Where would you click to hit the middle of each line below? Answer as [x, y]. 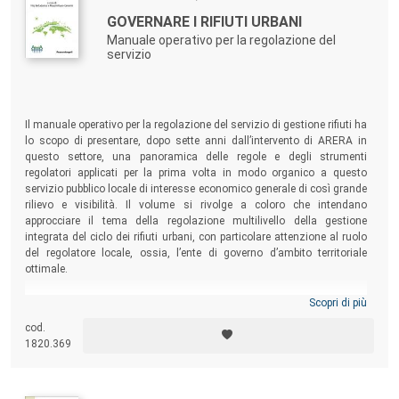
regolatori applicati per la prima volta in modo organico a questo [196, 173]
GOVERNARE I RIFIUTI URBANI [204, 22]
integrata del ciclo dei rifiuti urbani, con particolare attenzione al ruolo [196, 237]
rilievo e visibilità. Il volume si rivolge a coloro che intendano [196, 205]
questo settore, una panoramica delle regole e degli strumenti [196, 157]
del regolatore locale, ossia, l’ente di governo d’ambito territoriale [196, 253]
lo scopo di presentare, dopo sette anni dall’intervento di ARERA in [196, 141]
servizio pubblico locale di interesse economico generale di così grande [196, 189]
